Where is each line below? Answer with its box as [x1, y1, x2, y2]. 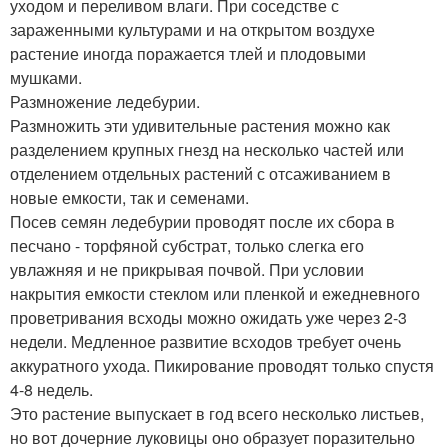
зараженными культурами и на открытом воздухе [10, 18, 375, 41]
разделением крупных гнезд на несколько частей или [10, 138, 404, 161]
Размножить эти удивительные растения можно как [10, 114, 390, 137]
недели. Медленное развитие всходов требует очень [10, 330, 401, 353]
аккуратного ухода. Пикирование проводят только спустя [10, 354, 434, 377]
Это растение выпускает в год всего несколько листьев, [10, 402, 424, 425]
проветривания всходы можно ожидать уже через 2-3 [10, 306, 407, 329]
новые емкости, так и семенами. [10, 186, 249, 209]
